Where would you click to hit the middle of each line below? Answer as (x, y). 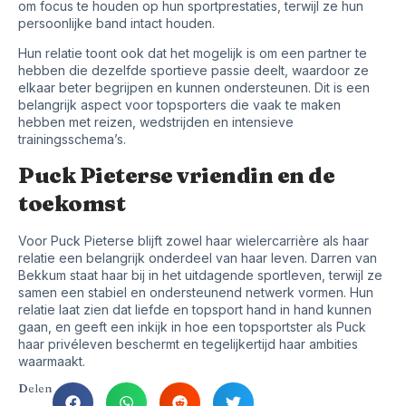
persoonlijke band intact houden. (116, 23)
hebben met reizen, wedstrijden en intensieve (156, 122)
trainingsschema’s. (72, 140)
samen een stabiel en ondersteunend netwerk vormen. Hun (196, 292)
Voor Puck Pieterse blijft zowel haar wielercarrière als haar (193, 240)
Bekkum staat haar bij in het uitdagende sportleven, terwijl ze (200, 275)
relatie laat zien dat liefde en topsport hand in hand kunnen (195, 309)
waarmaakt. (52, 361)
